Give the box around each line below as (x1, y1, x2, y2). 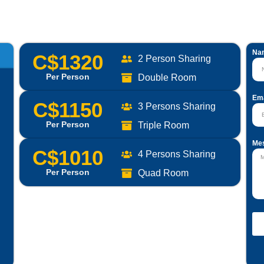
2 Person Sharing (137, 53, 211, 64)
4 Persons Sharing (137, 148, 216, 159)
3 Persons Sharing (137, 101, 216, 111)
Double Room (137, 72, 196, 82)
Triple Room (137, 120, 189, 130)
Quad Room (137, 167, 189, 178)
